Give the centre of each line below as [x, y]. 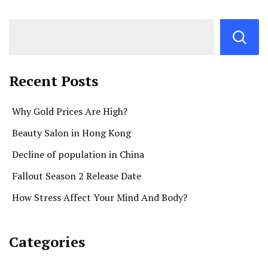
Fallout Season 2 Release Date [77, 176]
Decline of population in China [78, 155]
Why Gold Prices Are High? [70, 112]
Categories [47, 242]
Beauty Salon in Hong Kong [71, 133]
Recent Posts [54, 81]
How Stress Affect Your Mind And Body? [100, 198]
